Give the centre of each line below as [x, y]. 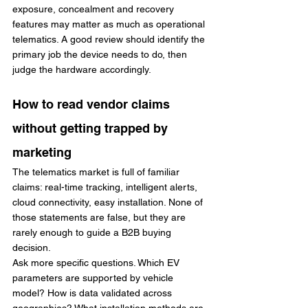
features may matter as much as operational [110, 24]
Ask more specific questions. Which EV [97, 263]
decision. [32, 247]
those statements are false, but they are [100, 217]
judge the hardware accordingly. [82, 69]
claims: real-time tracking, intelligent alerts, [106, 187]
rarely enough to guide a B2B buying [93, 232]
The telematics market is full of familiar [97, 172]
